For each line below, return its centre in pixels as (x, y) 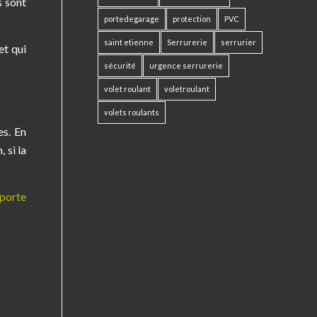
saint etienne (129, 42)
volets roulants (132, 112)
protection (192, 19)
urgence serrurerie (186, 65)
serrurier (238, 42)
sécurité (120, 65)
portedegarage (132, 19)
